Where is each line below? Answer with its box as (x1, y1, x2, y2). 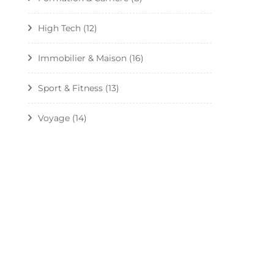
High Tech (38, 22, 81, 34)
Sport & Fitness (38, 82, 103, 94)
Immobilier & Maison (38, 52, 127, 64)
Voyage (38, 112, 70, 124)
